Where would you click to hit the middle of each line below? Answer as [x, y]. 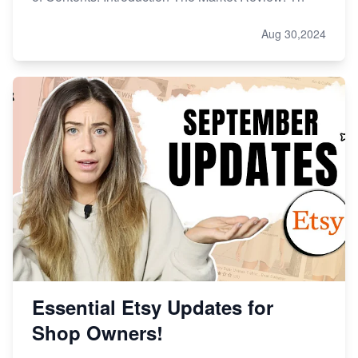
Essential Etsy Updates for [153, 306]
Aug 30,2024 [294, 33]
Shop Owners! [97, 332]
